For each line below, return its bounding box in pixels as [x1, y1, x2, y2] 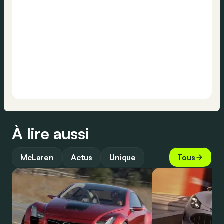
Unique [109, 152, 136, 163]
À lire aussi [12, 123, 89, 144]
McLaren [20, 152, 54, 163]
